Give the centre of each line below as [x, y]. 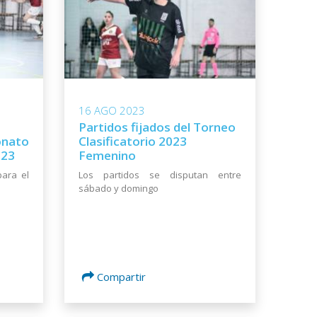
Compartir [121, 277]
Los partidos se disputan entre [160, 175]
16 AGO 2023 [112, 111]
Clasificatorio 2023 [133, 142]
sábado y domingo [119, 189]
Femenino [107, 156]
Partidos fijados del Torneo [157, 127]
